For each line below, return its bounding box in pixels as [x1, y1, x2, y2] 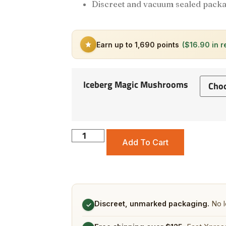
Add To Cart [122, 137, 169, 148]
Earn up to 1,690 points [96, 40, 179, 49]
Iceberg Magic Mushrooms [83, 77, 188, 91]
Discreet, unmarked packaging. [94, 199, 209, 208]
